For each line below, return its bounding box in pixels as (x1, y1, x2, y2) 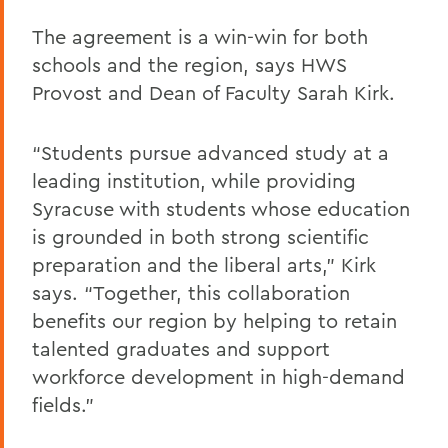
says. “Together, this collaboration (32, 280, 350, 305)
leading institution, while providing (32, 168, 356, 193)
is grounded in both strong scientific (32, 224, 369, 249)
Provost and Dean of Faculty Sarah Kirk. (32, 80, 395, 105)
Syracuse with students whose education (32, 196, 410, 221)
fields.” (32, 392, 94, 417)
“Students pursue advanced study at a (32, 140, 389, 165)
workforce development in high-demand (32, 364, 405, 389)
